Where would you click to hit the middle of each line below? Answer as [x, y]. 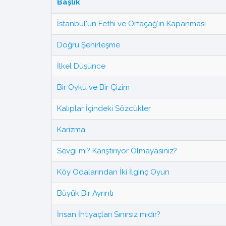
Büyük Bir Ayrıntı [85, 193]
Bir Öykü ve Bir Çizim [93, 87]
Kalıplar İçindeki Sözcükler [104, 108]
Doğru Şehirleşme [89, 45]
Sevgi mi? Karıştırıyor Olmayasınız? [117, 151]
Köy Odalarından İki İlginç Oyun [113, 172]
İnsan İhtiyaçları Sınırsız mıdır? [109, 214]
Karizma [71, 129]
